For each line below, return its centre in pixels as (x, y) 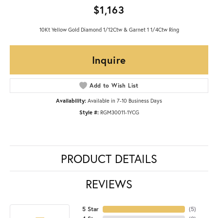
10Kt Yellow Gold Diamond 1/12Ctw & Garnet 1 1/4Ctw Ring (109, 29)
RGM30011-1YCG (119, 112)
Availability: (71, 100)
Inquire (109, 60)
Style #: (89, 112)
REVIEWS (109, 184)
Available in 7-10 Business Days (125, 100)
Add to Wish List (114, 85)
